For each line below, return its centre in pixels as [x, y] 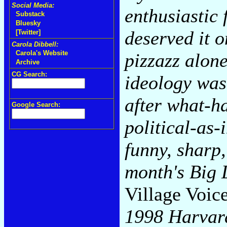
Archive [28, 62]
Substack [30, 14]
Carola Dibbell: [35, 44]
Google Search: [36, 105]
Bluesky [28, 23]
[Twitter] [28, 32]
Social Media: [33, 5]
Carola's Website [42, 53]
